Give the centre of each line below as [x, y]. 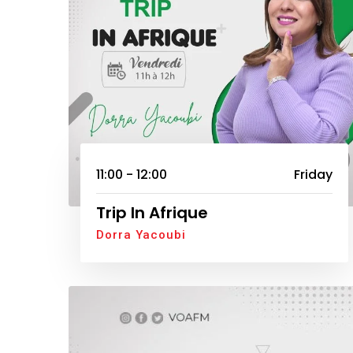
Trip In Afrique [152, 213]
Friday [313, 175]
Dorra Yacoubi [141, 235]
